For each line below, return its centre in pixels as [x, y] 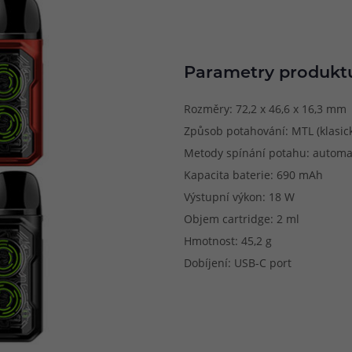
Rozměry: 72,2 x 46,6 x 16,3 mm [265, 108]
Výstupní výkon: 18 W [239, 196]
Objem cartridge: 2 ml [242, 218]
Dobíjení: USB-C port [238, 262]
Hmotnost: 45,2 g [228, 240]
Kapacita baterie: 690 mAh [253, 174]
